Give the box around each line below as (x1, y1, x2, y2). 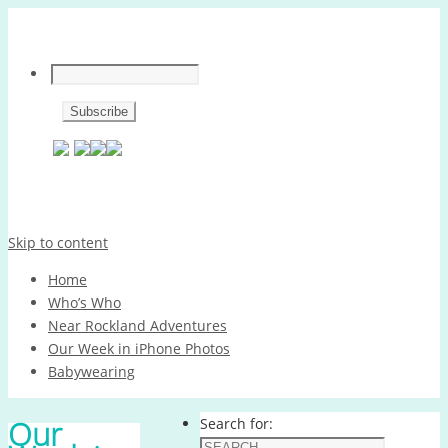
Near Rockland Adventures (48, 316, 227, 335)
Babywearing (48, 362, 135, 381)
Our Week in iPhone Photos (48, 339, 230, 358)
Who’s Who (48, 293, 121, 312)
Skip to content (8, 233, 108, 252)
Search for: (200, 414, 273, 433)
